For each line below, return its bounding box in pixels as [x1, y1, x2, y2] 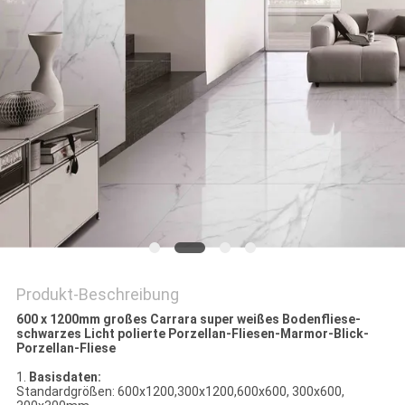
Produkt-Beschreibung [15, 285, 179, 305]
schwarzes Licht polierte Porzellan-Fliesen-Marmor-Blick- [15, 326, 369, 342]
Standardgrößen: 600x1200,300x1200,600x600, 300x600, [15, 384, 344, 400]
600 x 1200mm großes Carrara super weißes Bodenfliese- [15, 312, 361, 327]
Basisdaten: [28, 370, 101, 385]
